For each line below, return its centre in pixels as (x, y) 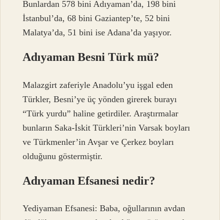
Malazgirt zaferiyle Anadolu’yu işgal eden (98, 85)
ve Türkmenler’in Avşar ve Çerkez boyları (98, 142)
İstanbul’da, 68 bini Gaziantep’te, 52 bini (96, 18)
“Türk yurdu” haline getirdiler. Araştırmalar (101, 113)
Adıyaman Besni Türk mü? (91, 57)
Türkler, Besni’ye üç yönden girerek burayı (100, 99)
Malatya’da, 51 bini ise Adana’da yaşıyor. (97, 33)
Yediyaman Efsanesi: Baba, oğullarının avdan (104, 208)
